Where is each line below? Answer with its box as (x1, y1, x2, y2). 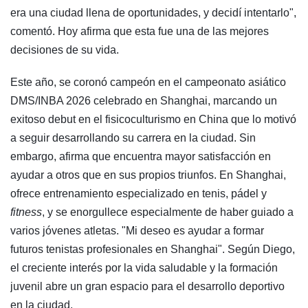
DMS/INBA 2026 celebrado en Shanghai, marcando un (10, 94, 277, 107)
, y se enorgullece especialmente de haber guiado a (42, 206, 294, 218)
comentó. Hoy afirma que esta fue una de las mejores (10, 25, 269, 37)
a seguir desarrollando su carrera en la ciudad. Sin (10, 131, 256, 144)
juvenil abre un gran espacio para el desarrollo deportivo (10, 280, 285, 292)
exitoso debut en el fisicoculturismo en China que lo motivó (10, 113, 296, 125)
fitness (10, 206, 42, 218)
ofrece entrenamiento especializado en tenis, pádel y (10, 187, 267, 199)
